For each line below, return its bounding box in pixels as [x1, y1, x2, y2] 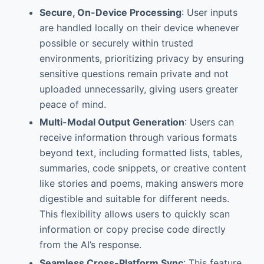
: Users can [184, 116, 234, 128]
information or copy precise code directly [39, 223, 226, 236]
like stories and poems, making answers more [39, 177, 243, 190]
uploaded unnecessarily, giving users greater [39, 82, 238, 95]
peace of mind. [39, 98, 106, 110]
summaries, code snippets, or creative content [39, 162, 246, 174]
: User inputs [181, 6, 237, 18]
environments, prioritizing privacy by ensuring [39, 52, 244, 64]
